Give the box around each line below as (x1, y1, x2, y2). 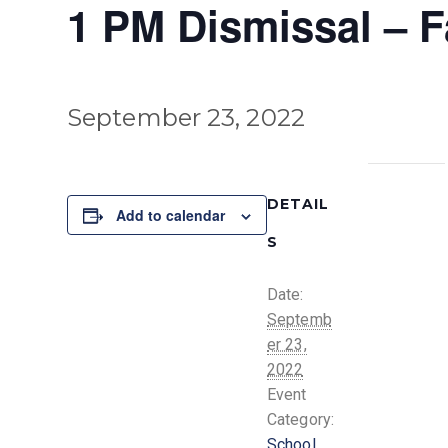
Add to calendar (116, 204, 225, 225)
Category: (267, 409, 334, 429)
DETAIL (267, 194, 329, 213)
